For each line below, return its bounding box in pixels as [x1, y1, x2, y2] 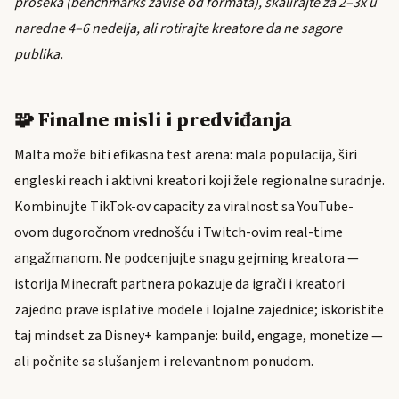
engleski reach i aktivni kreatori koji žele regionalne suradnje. [14, 171, 385, 191]
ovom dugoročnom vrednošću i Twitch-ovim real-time [14, 223, 343, 243]
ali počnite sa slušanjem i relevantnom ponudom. [14, 352, 313, 372]
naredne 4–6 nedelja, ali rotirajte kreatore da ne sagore [14, 18, 342, 38]
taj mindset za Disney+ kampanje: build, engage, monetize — [14, 326, 383, 346]
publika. [14, 44, 63, 64]
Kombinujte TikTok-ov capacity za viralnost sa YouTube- [14, 197, 354, 217]
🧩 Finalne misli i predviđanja [14, 106, 291, 134]
